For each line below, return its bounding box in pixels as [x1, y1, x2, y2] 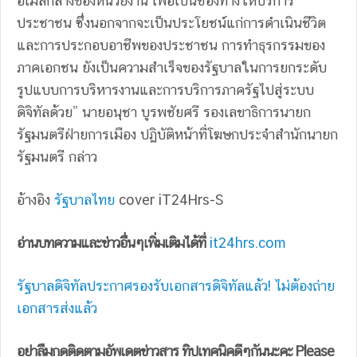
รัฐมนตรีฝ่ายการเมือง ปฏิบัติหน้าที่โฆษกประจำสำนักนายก [17, 125, 338, 143]
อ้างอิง [17, 190, 54, 208]
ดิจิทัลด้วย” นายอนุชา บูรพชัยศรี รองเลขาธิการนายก [17, 103, 311, 120]
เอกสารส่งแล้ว [17, 299, 97, 316]
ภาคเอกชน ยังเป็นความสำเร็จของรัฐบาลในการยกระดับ [17, 58, 327, 76]
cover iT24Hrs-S [115, 190, 224, 208]
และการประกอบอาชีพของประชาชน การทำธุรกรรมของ [17, 36, 325, 53]
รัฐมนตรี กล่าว [17, 147, 97, 165]
